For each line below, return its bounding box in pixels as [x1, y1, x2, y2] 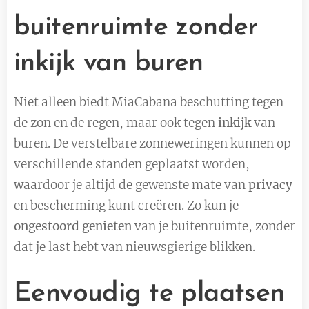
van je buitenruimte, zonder [134, 218, 295, 234]
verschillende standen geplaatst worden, [14, 156, 250, 172]
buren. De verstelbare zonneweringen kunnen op [14, 135, 291, 151]
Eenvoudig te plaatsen [14, 280, 285, 308]
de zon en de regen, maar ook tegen [14, 114, 215, 130]
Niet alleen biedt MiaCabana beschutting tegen [14, 94, 283, 110]
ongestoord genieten [14, 218, 134, 234]
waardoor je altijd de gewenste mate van [14, 177, 248, 192]
